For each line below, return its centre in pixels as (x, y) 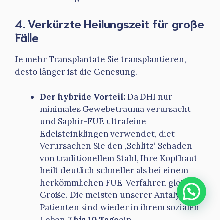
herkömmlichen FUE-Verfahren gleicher (121, 182)
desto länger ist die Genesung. (76, 72)
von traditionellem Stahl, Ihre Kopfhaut (119, 158)
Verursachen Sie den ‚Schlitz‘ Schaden (116, 146)
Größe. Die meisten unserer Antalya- (114, 195)
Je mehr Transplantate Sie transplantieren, (100, 60)
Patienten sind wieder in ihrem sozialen (120, 207)
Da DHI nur (149, 96)
